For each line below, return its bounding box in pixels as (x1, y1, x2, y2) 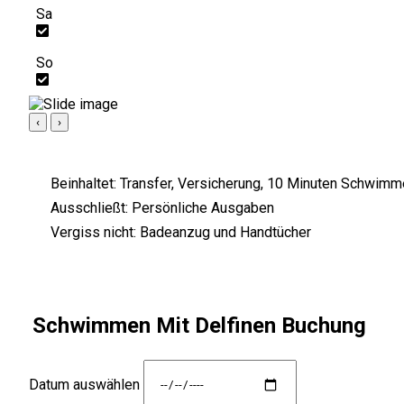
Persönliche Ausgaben (132, 198, 274, 216)
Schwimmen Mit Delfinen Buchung (32, 312, 366, 338)
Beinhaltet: (50, 174, 116, 192)
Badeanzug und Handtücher (140, 223, 311, 241)
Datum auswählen (29, 375, 140, 393)
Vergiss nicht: (50, 223, 136, 241)
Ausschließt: (50, 198, 128, 216)
